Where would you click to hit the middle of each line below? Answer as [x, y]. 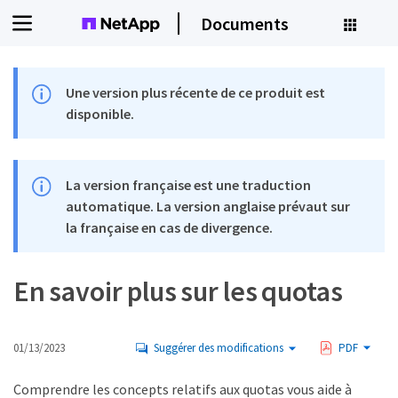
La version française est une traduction [189, 185]
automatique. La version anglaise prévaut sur [208, 206]
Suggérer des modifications [219, 348]
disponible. [100, 114]
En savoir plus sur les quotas [178, 291]
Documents [245, 23]
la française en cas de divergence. [170, 227]
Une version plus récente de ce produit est [196, 92]
